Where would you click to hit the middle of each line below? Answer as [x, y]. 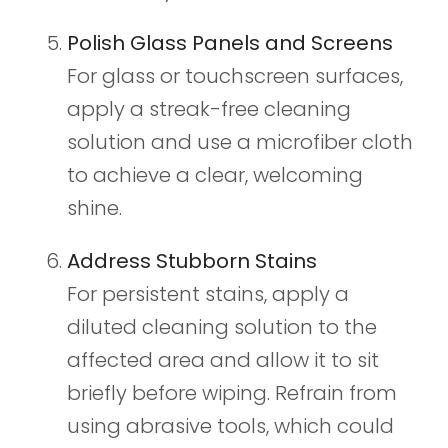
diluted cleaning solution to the [221, 327]
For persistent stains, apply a [207, 294]
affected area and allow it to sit [222, 360]
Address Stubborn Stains [191, 261]
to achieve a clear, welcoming [214, 175]
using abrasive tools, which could [230, 426]
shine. [94, 208]
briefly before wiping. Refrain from [231, 393]
